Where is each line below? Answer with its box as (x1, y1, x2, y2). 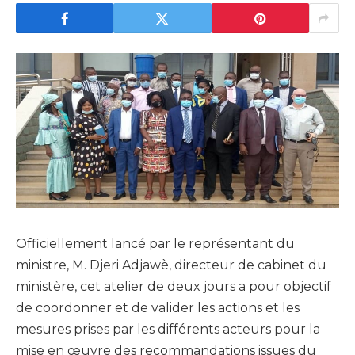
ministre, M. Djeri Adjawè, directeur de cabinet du (16, 258, 326, 273)
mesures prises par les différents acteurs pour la (16, 322, 320, 338)
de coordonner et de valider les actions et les (16, 300, 300, 316)
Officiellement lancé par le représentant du (16, 236, 295, 252)
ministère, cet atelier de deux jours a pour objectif (16, 279, 331, 295)
